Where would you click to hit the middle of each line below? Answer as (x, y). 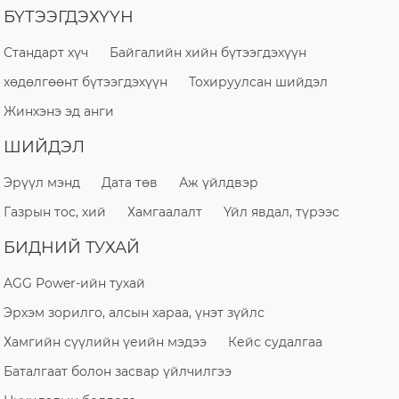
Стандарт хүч (46, 52)
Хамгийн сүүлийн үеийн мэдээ (106, 342)
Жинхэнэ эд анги (59, 111)
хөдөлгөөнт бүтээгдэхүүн (86, 81)
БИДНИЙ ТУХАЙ (72, 247)
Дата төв (130, 182)
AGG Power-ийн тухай (75, 283)
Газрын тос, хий (55, 212)
